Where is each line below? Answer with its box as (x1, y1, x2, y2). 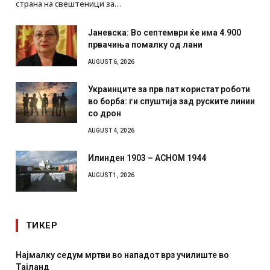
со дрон (88, 108, 121, 119)
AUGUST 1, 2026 (88, 172, 134, 179)
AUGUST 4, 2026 (88, 127, 134, 134)
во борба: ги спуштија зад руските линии (88, 96, 255, 107)
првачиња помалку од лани (88, 40, 202, 50)
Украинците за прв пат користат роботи (88, 84, 250, 95)
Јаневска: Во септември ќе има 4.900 (88, 28, 241, 38)
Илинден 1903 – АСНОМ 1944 (88, 153, 206, 163)
